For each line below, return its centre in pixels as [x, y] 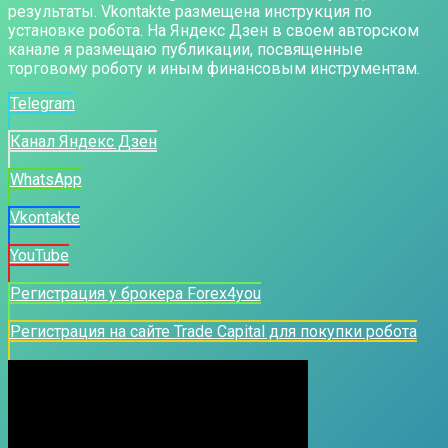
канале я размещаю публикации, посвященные [185, 49]
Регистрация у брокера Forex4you [135, 293]
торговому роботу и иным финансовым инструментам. [214, 68]
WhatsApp [45, 179]
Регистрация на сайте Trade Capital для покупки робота [213, 331]
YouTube [39, 255]
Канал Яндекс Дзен [83, 141]
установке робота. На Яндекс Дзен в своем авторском [213, 30]
